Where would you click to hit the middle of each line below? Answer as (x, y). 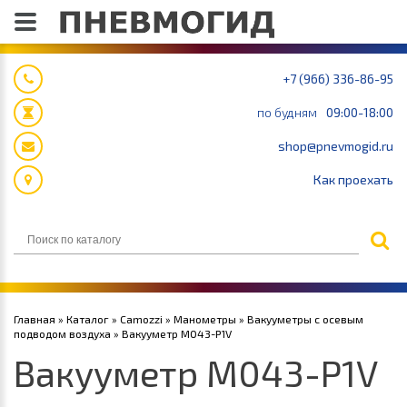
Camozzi (141, 319)
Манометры (205, 319)
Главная (35, 319)
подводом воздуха (62, 333)
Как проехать (353, 179)
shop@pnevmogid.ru (336, 146)
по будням (287, 112)
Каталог (88, 319)
